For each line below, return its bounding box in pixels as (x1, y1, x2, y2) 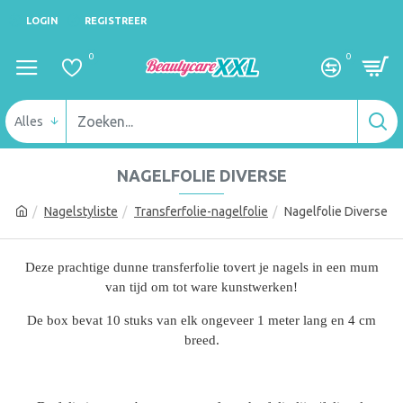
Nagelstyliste (44, 204, 118, 219)
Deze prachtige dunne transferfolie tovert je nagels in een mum (24, 260, 379, 274)
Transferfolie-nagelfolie (134, 204, 268, 219)
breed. (184, 333, 219, 347)
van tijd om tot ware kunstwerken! (105, 280, 298, 294)
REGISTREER (85, 14, 147, 26)
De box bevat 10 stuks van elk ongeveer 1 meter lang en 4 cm (27, 313, 376, 327)
